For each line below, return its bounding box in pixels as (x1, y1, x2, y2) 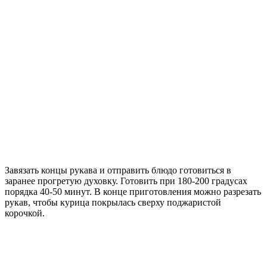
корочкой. (5, 207, 45, 218)
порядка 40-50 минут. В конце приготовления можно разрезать (5, 186, 261, 197)
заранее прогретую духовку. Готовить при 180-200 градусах (5, 175, 247, 186)
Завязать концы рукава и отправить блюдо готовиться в (5, 164, 231, 175)
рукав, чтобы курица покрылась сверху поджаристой (5, 197, 221, 207)
